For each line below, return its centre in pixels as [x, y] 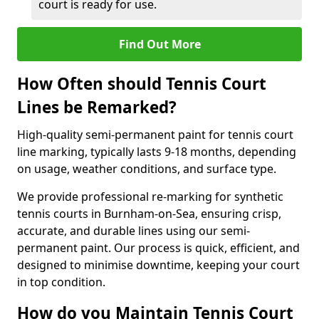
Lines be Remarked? [97, 107]
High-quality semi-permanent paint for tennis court [155, 135]
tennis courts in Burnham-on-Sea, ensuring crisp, [149, 214]
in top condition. [61, 282]
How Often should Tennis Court [142, 84]
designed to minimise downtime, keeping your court [158, 265]
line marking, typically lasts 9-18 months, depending [157, 152]
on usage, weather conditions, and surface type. [147, 169]
